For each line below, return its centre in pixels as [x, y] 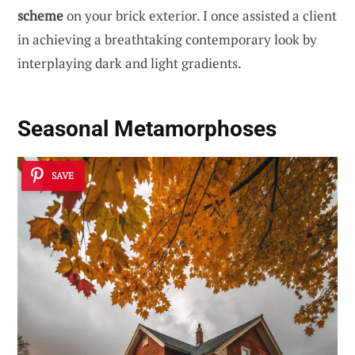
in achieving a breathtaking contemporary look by [167, 40]
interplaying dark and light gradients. [130, 63]
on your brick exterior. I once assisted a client [200, 16]
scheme [40, 16]
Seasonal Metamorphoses [147, 128]
